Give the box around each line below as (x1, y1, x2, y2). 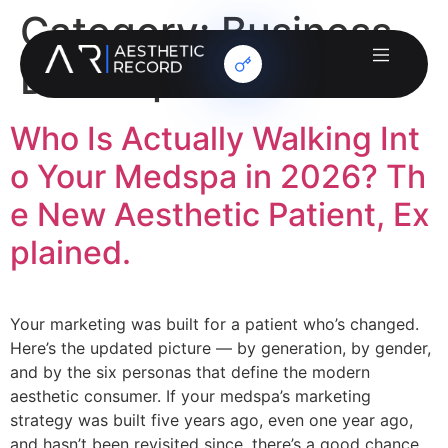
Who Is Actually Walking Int (10, 119, 420, 158)
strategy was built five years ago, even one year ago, (10, 410, 418, 430)
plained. (10, 233, 131, 272)
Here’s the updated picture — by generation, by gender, (10, 338, 431, 358)
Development (20, 55, 275, 104)
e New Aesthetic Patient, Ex (10, 195, 430, 234)
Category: (20, 7, 221, 56)
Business (221, 7, 392, 56)
